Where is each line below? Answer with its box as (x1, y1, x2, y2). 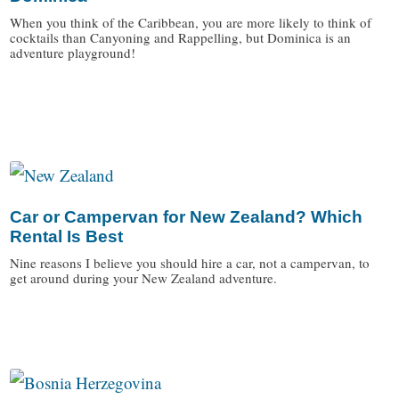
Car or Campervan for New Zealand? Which (10, 208, 363, 227)
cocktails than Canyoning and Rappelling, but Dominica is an (10, 28, 352, 47)
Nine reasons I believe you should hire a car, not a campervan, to (10, 254, 370, 273)
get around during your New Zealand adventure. (10, 269, 278, 288)
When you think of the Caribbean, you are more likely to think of (10, 13, 372, 32)
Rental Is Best (10, 227, 124, 247)
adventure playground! (10, 44, 136, 62)
